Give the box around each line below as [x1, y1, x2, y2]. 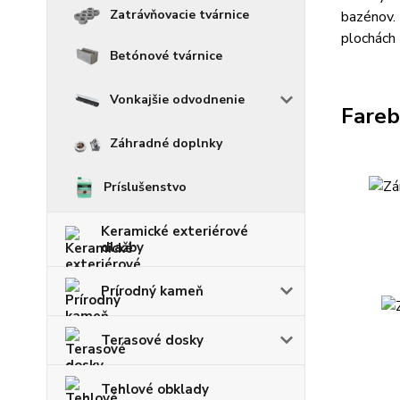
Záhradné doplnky [110, 135, 222, 153]
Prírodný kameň [101, 282, 204, 301]
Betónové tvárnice [110, 47, 222, 64]
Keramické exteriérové [101, 222, 248, 241]
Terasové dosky [101, 331, 204, 350]
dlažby [101, 238, 144, 257]
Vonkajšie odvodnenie [110, 91, 245, 109]
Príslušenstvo [103, 179, 187, 196]
